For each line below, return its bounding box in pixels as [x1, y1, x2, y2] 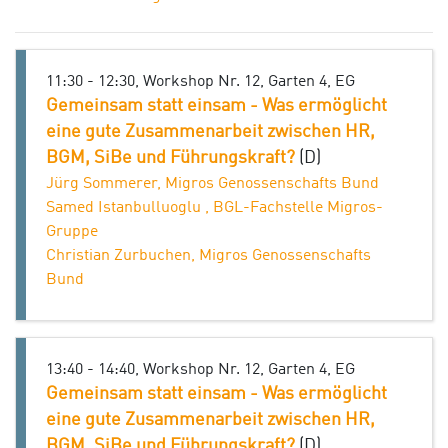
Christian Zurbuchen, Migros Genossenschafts [46, 248, 371, 264]
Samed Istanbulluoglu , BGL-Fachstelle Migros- [46, 200, 383, 216]
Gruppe [46, 224, 98, 240]
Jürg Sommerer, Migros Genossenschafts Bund [46, 176, 379, 192]
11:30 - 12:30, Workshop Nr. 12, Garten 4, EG [46, 74, 355, 90]
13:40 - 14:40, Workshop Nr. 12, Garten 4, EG [46, 362, 355, 378]
